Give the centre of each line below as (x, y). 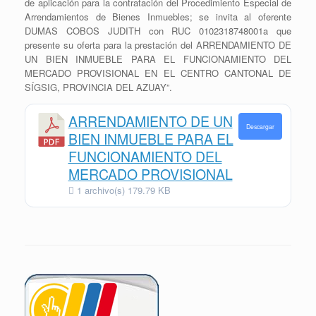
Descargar (260, 127)
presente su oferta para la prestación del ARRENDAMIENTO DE (158, 44)
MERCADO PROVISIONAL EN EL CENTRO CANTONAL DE (158, 73)
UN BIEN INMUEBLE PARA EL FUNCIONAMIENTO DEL (158, 59)
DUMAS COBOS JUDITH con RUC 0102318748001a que (158, 30)
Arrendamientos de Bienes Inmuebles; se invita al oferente (158, 16)
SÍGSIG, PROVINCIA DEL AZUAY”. (98, 87)
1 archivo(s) (101, 190)
